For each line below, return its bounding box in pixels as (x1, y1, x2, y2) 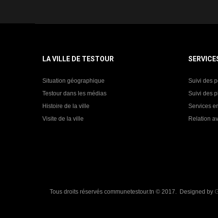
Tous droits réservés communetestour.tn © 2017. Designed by (50, 188, 215, 195)
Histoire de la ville (42, 103, 90, 109)
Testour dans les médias (42, 90, 107, 97)
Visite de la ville (42, 115, 84, 122)
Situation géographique (42, 77, 105, 84)
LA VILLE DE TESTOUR (42, 55, 114, 63)
